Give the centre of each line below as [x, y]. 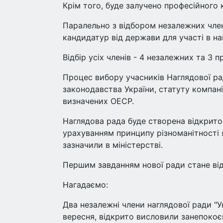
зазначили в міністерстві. [113, 145]
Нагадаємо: [85, 185]
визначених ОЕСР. [98, 101]
